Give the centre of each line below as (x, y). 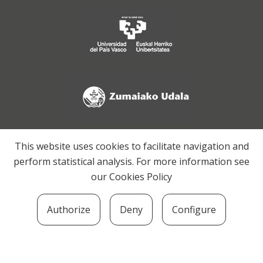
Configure (194, 210)
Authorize (69, 210)
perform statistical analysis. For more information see (131, 162)
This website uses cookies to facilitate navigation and (131, 146)
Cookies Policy (141, 177)
